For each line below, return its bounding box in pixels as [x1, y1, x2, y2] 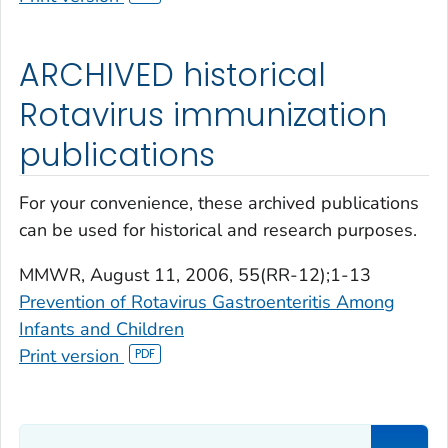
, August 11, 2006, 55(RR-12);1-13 [81, 262, 371, 287]
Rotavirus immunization [19, 93, 388, 138]
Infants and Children [19, 316, 184, 341]
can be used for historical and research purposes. [19, 217, 417, 242]
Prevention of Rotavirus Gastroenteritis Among [19, 289, 395, 314]
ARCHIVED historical [19, 53, 327, 98]
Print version [19, 343, 124, 368]
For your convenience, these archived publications [19, 190, 419, 215]
